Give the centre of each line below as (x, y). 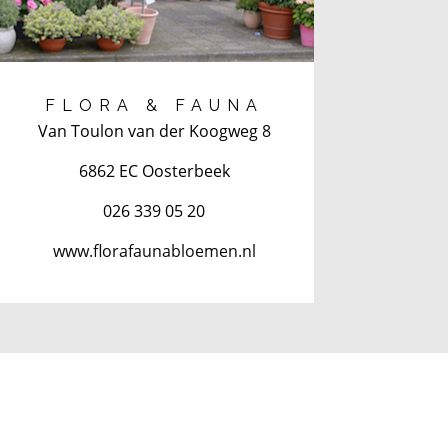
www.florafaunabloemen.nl (154, 250)
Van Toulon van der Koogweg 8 (154, 130)
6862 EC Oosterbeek (154, 170)
